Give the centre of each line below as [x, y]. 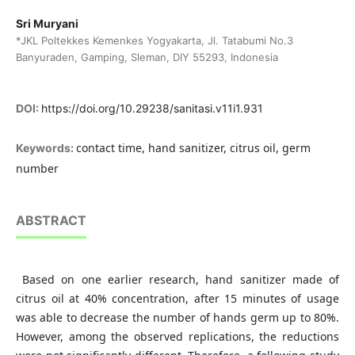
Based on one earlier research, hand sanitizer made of [177, 280]
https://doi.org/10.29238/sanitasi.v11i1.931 [152, 109]
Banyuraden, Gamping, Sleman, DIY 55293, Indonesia [147, 57]
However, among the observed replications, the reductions [177, 337]
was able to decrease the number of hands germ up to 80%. [177, 318]
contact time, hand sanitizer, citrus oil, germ [193, 148]
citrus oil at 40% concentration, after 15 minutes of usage [177, 299]
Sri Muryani [47, 24]
